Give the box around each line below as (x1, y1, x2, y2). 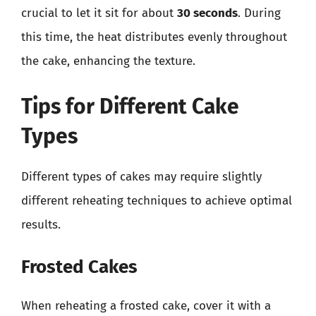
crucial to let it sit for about (21, 6, 177, 20)
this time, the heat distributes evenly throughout (21, 30, 287, 44)
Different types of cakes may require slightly (21, 169, 262, 184)
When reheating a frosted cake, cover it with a (21, 298, 271, 313)
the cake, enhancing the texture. (21, 54, 195, 68)
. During (238, 6, 281, 20)
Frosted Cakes (21, 256, 138, 278)
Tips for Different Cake (21, 93, 239, 119)
